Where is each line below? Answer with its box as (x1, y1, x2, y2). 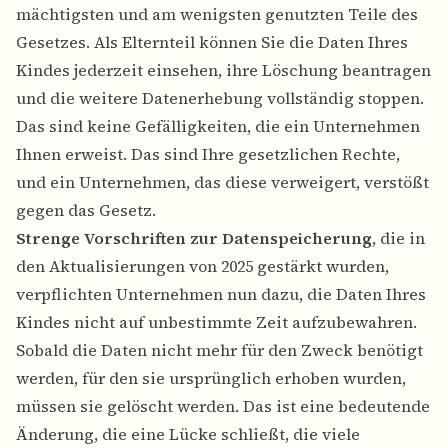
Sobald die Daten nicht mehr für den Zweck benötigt (16, 339, 423, 362)
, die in (372, 227, 425, 250)
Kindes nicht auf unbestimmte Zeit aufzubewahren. (16, 311, 417, 334)
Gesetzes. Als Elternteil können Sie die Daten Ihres (16, 31, 408, 54)
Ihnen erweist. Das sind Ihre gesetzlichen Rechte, (16, 143, 400, 166)
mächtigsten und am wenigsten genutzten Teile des (16, 3, 418, 26)
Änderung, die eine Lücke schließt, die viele (16, 423, 360, 446)
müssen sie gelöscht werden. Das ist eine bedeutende (16, 395, 430, 418)
